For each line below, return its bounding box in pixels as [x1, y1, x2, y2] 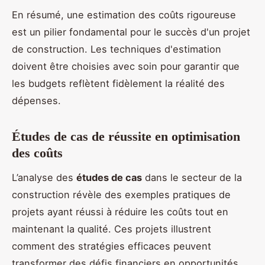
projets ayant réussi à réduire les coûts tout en [12, 206, 228, 218]
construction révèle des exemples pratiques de [12, 189, 231, 201]
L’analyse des [12, 172, 76, 184]
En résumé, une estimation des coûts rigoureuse [12, 9, 236, 21]
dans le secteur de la [142, 172, 242, 184]
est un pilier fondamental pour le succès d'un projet [12, 26, 250, 38]
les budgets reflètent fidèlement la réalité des [12, 77, 225, 90]
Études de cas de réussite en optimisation [12, 129, 240, 144]
